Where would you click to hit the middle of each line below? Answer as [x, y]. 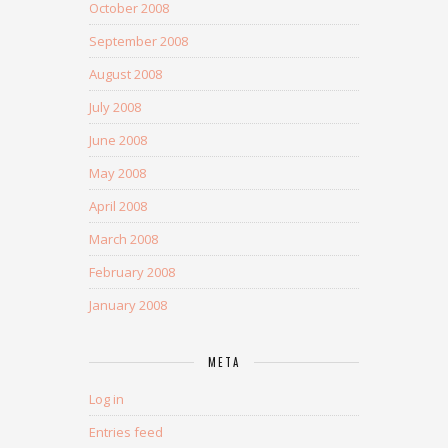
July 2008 [115, 107]
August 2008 [125, 74]
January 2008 [128, 305]
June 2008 [118, 140]
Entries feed [126, 432]
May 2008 [117, 173]
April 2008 [118, 206]
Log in [106, 399]
